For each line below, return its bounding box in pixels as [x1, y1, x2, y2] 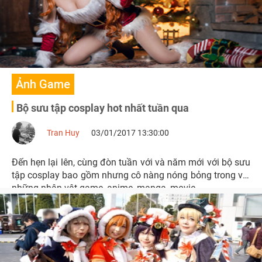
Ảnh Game [16, 77, 70, 91]
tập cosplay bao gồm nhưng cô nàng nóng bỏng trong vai [12, 170, 250, 181]
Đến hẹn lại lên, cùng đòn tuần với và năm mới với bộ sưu [12, 157, 250, 168]
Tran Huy [47, 128, 80, 137]
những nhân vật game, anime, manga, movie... [12, 182, 202, 194]
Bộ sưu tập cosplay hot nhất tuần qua [16, 102, 189, 114]
